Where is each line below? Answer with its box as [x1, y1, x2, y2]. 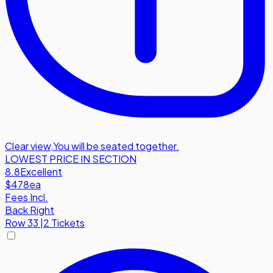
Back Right [5, 204, 54, 217]
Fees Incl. [5, 191, 48, 204]
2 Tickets [43, 216, 85, 230]
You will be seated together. [53, 140, 179, 153]
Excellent [20, 165, 62, 179]
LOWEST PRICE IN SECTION [5, 152, 136, 166]
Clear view [5, 140, 51, 153]
